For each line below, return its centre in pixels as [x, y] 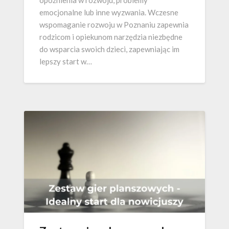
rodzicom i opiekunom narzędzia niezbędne [111, 37]
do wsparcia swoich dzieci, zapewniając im [109, 49]
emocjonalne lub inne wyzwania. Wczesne [109, 13]
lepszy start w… [66, 62]
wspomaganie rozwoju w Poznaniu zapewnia [114, 25]
